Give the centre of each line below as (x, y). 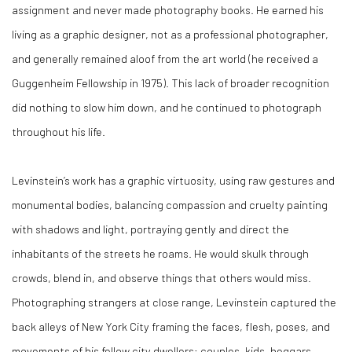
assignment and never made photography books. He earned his (168, 9)
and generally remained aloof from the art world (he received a (165, 58)
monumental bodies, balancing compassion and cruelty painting (170, 204)
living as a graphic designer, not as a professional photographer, (170, 34)
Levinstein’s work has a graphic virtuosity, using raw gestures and (173, 180)
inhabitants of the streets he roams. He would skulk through (160, 253)
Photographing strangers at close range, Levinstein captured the (174, 302)
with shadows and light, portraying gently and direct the (150, 229)
